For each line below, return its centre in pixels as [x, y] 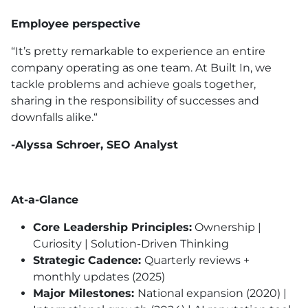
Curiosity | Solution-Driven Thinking [131, 244]
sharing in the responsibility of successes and [135, 101]
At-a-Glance [45, 200]
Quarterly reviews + [197, 261]
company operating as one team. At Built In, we [141, 68]
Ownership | [227, 228]
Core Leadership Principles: [112, 228]
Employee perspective [76, 24]
